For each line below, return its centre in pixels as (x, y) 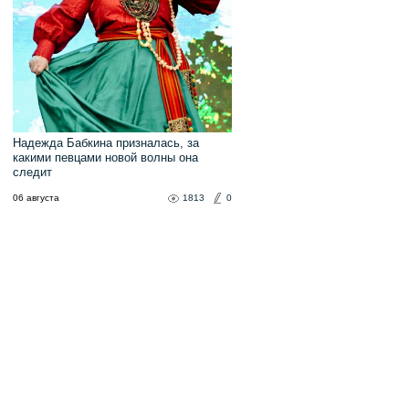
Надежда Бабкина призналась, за (105, 143)
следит (32, 172)
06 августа (36, 198)
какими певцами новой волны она (105, 157)
